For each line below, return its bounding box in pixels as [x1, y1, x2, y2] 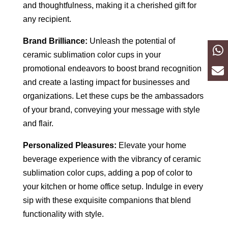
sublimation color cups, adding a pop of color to [22, 168, 192, 177]
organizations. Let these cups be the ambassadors [22, 91, 204, 100]
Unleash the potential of [87, 36, 175, 45]
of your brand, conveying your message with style [22, 105, 200, 114]
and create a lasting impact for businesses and [22, 77, 190, 87]
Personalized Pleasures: [22, 140, 117, 150]
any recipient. [22, 14, 71, 23]
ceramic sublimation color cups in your [22, 50, 161, 59]
